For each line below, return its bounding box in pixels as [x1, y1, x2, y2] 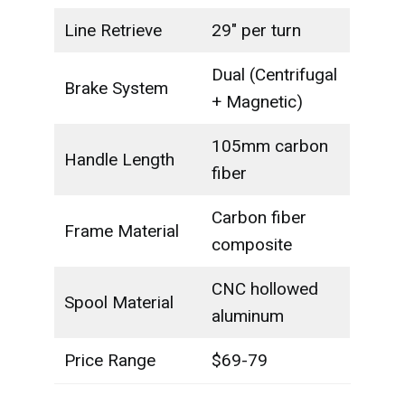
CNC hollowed [211, 278, 318, 299]
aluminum [211, 306, 284, 326]
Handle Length [63, 149, 174, 170]
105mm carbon [211, 136, 328, 156]
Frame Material [63, 221, 179, 241]
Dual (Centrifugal [211, 64, 337, 85]
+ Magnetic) [211, 91, 303, 112]
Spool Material [63, 292, 174, 313]
